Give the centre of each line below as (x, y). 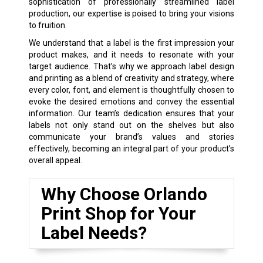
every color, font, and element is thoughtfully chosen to (131, 90)
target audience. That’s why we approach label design (131, 66)
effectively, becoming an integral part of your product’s (131, 148)
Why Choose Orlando (124, 194)
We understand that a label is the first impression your (131, 43)
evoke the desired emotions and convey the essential (131, 101)
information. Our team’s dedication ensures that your (131, 113)
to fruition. (48, 25)
